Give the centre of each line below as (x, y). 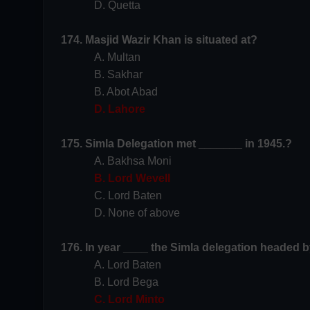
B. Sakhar (118, 74)
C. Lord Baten (128, 195)
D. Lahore (120, 109)
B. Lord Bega (126, 282)
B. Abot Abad (126, 92)
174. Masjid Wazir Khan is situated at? (159, 40)
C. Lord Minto (129, 299)
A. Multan (117, 57)
